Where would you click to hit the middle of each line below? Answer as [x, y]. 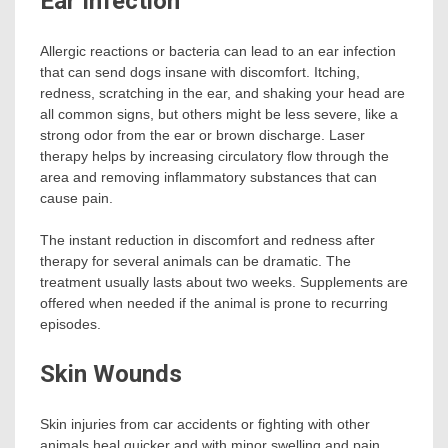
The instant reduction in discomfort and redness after [207, 239]
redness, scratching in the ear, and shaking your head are [222, 92]
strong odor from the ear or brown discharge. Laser [202, 134]
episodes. [70, 323]
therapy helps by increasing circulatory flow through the [214, 155]
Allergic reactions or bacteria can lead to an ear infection [218, 50]
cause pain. [76, 197]
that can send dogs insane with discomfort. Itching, [200, 71]
